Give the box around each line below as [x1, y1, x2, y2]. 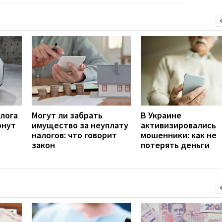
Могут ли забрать [32, 109, 103, 121]
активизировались [141, 119, 216, 131]
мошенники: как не [141, 129, 217, 141]
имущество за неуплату [32, 119, 128, 131]
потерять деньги [141, 139, 210, 151]
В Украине [141, 109, 181, 121]
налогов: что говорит [32, 129, 117, 141]
